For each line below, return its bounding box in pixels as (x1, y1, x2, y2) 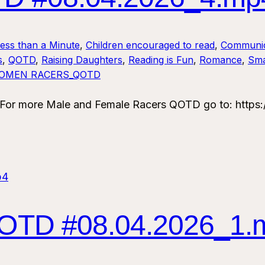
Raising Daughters (41, 54, 122, 66)
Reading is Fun (128, 54, 193, 66)
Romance (199, 54, 242, 66)
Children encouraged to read (86, 39, 215, 51)
